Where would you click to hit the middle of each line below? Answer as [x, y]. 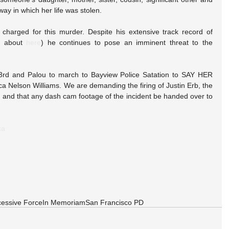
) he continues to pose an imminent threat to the [127, 42]
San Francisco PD [114, 202]
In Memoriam [64, 202]
